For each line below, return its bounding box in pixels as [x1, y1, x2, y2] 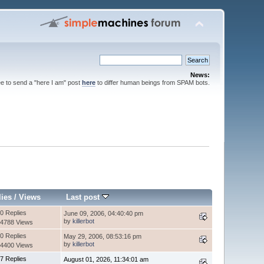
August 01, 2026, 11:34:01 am [64, 255, 149, 263]
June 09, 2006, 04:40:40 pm [64, 209, 144, 217]
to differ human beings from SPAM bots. [95, 79, 210, 86]
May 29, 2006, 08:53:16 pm [64, 232, 142, 240]
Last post [66, 192, 103, 202]
